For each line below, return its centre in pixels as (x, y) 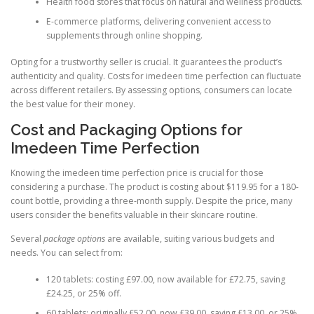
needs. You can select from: (67, 252)
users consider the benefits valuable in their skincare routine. (134, 215)
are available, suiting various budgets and (190, 238)
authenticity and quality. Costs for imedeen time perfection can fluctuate (156, 76)
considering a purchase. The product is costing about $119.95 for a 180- (155, 187)
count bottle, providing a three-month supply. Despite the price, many (151, 201)
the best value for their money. (73, 104)
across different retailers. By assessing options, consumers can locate (151, 90)
